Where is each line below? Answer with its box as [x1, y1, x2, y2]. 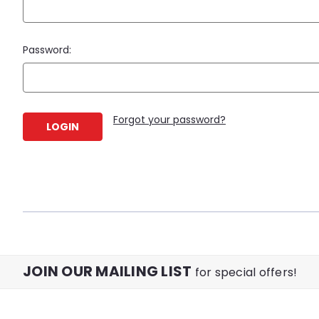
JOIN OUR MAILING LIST [23, 261, 195, 281]
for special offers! [194, 263, 298, 281]
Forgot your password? [113, 113, 226, 127]
